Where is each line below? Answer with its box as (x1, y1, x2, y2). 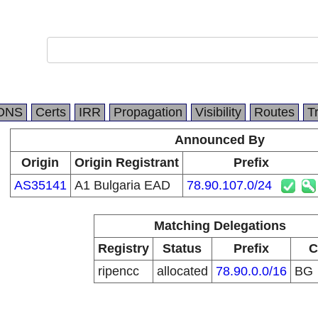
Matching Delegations (153, 219, 286, 233)
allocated (156, 264, 208, 278)
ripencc (97, 264, 139, 278)
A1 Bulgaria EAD (74, 178, 170, 192)
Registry (97, 241, 149, 256)
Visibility (195, 105, 241, 119)
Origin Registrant (74, 155, 179, 170)
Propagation (114, 105, 182, 119)
